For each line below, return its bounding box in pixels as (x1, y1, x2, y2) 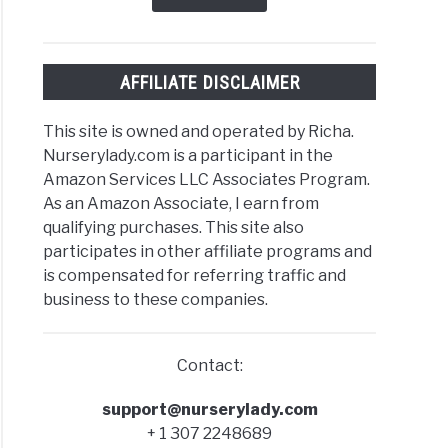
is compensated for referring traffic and (43, 265, 347, 285)
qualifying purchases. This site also (43, 217, 305, 237)
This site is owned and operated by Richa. (43, 121, 355, 141)
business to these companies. (43, 289, 269, 309)
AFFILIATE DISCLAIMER (119, 71, 300, 93)
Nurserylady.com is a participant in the (43, 145, 334, 165)
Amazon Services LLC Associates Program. (43, 169, 371, 189)
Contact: (176, 355, 243, 375)
